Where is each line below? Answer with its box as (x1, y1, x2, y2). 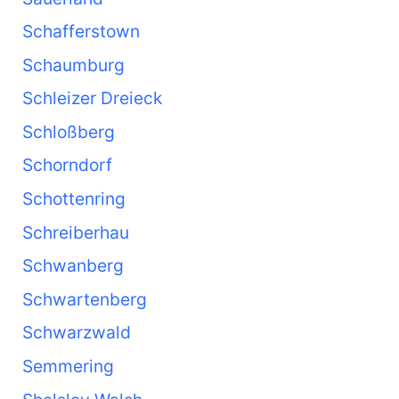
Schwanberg (21, 255, 124, 277)
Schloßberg (21, 120, 115, 142)
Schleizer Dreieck (21, 87, 162, 110)
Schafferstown (21, 20, 140, 43)
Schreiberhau (21, 221, 129, 243)
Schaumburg (21, 53, 125, 76)
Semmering (21, 355, 114, 378)
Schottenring (21, 188, 126, 210)
